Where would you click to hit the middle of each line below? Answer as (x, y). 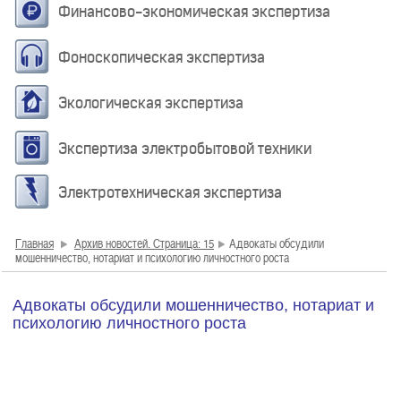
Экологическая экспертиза (151, 103)
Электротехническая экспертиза (170, 192)
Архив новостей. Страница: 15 (144, 243)
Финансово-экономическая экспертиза (194, 12)
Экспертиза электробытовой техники (185, 149)
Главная (34, 243)
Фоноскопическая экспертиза (162, 57)
